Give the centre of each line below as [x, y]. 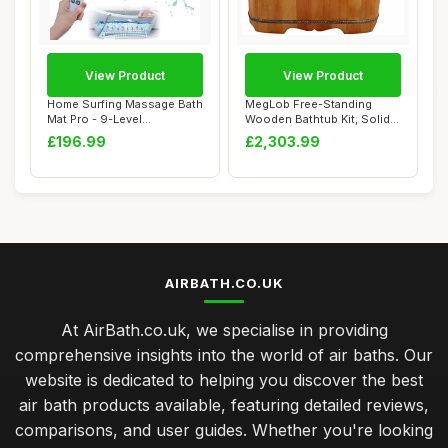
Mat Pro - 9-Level [94, 119]
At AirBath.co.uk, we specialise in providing [224, 330]
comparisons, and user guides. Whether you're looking [224, 430]
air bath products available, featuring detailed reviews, [224, 405]
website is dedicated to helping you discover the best [224, 380]
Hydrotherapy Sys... [100, 134]
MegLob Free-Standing [308, 104]
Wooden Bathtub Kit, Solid [317, 119]
